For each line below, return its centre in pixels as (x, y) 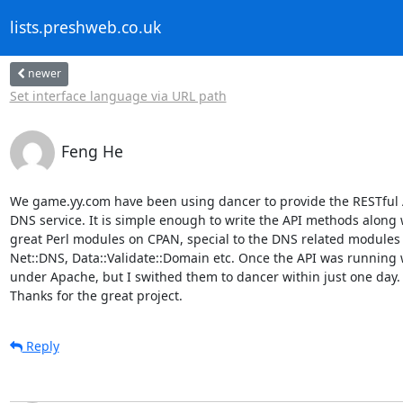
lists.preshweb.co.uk (85, 27)
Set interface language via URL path (118, 95)
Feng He (92, 151)
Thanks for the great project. (96, 295)
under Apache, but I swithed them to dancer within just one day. (205, 276)
